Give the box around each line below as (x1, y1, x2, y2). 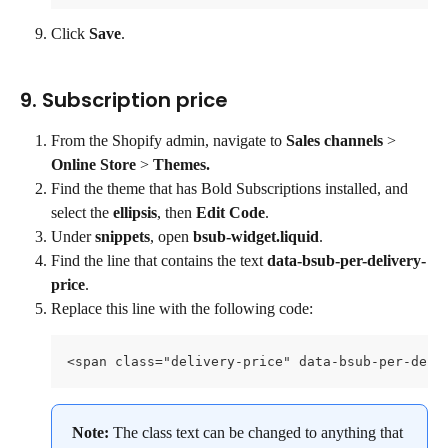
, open (150, 227, 193, 245)
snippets (95, 227, 150, 245)
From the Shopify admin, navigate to (51, 131, 286, 149)
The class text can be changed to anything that (113, 423, 407, 441)
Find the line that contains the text (51, 252, 267, 270)
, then (157, 203, 196, 221)
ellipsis (113, 203, 157, 221)
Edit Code (196, 203, 265, 221)
